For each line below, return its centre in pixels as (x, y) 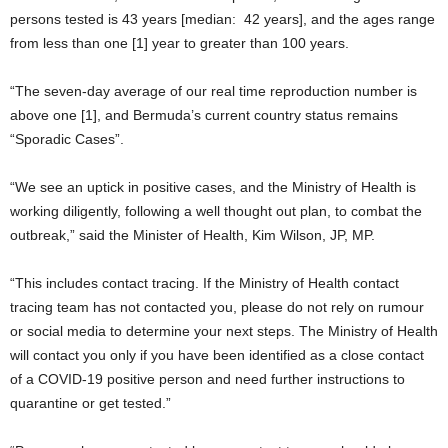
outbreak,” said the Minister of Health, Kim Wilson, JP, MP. (192, 235)
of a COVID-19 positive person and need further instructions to (207, 379)
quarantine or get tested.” (90, 403)
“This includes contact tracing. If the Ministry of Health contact (204, 283)
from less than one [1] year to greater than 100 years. (179, 43)
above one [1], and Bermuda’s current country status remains (204, 115)
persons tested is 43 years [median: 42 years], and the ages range (222, 19)
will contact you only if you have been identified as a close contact (217, 355)
